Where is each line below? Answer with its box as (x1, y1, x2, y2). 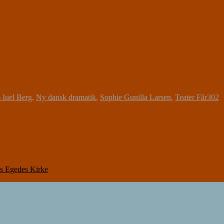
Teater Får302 (175, 92, 219, 101)
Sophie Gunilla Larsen (100, 92, 171, 101)
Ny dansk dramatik (36, 92, 96, 101)
